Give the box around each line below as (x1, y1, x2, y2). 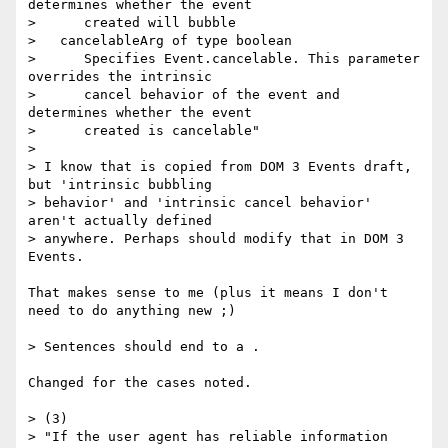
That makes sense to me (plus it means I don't (28, 285, 388, 301)
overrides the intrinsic (28, 69, 212, 85)
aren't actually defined (28, 213, 228, 229)
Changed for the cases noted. (28, 375, 252, 391)
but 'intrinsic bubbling (28, 177, 228, 193)
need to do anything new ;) (28, 303, 236, 319)
